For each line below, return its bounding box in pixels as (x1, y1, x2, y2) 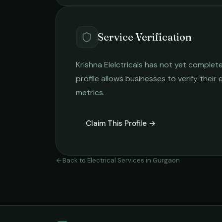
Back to (62, 156, 87, 165)
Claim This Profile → (86, 118, 156, 128)
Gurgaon (153, 156, 180, 165)
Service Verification (98, 31, 192, 43)
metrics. (76, 87, 105, 98)
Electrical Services (87, 156, 144, 165)
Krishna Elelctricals (76, 59, 143, 70)
